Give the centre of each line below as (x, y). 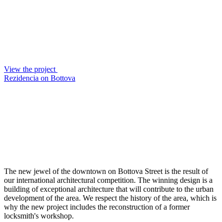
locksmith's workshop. (39, 216)
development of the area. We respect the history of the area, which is (110, 198)
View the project (30, 69)
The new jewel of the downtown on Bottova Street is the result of (106, 171)
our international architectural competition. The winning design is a (108, 180)
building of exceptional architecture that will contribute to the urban (109, 189)
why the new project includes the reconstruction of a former (97, 207)
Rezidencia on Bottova (40, 78)
